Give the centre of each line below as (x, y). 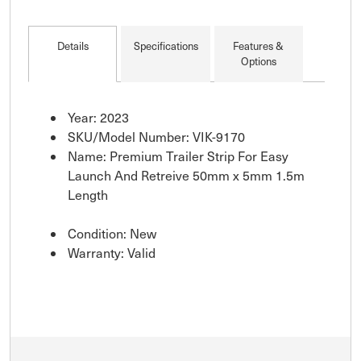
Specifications (166, 46)
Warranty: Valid (112, 252)
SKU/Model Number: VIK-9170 (156, 136)
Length (88, 194)
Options (258, 61)
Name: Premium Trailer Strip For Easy (178, 156)
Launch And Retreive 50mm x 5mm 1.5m (186, 175)
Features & (259, 46)
